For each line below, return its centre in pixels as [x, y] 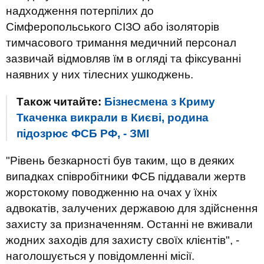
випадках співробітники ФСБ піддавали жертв [126, 176]
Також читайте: [60, 102]
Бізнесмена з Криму [160, 102]
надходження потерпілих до [80, 11]
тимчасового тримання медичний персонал [121, 43]
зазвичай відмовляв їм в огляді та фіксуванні [123, 59]
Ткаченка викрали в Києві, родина [113, 118]
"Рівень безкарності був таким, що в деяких [120, 161]
